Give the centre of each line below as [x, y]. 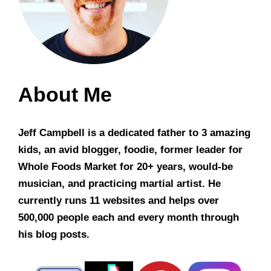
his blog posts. [54, 235]
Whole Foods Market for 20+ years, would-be [126, 167]
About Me [65, 95]
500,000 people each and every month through [129, 218]
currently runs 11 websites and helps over [119, 201]
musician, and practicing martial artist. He [119, 184]
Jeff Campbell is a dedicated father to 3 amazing [134, 133]
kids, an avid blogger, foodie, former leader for [130, 150]
